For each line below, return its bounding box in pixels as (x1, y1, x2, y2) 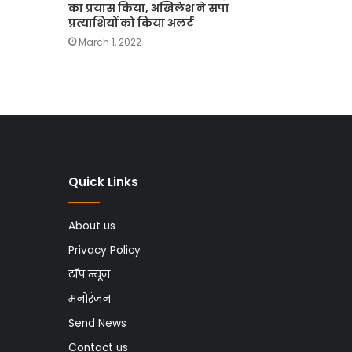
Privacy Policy (68, 242, 141, 258)
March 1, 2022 (79, 35, 141, 49)
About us (68, 218, 115, 233)
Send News (68, 315, 126, 331)
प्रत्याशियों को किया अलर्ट (68, 15, 194, 31)
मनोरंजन (68, 291, 111, 306)
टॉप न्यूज (68, 266, 110, 282)
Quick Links (68, 173, 138, 190)
